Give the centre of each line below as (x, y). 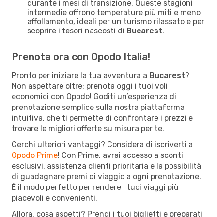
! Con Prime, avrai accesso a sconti (120, 155)
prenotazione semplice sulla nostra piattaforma (98, 107)
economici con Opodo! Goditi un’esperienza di (94, 96)
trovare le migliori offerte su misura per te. (88, 128)
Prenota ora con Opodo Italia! (81, 56)
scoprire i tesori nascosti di (77, 31)
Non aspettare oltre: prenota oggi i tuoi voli (90, 86)
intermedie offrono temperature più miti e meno (114, 12)
